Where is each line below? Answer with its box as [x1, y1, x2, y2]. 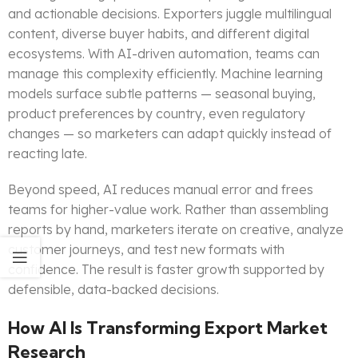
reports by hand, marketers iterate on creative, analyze [8, 221, 344, 238]
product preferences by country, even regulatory [8, 105, 305, 122]
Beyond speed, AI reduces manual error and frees [8, 181, 313, 198]
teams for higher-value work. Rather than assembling [8, 201, 328, 218]
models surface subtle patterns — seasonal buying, [8, 86, 316, 102]
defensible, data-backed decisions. [8, 281, 219, 298]
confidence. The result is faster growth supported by [8, 261, 324, 278]
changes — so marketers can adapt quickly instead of [8, 125, 332, 142]
